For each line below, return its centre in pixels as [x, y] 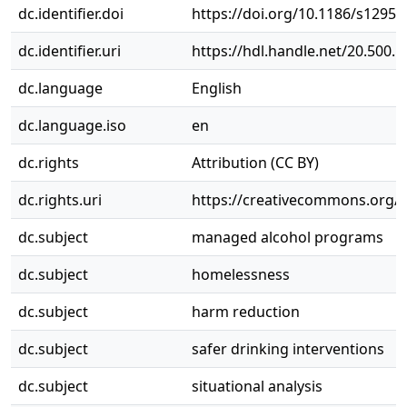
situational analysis [257, 386]
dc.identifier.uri [69, 51]
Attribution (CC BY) [255, 163]
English [217, 88]
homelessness [241, 274]
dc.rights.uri [60, 200]
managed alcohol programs [288, 237]
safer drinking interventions [288, 349]
